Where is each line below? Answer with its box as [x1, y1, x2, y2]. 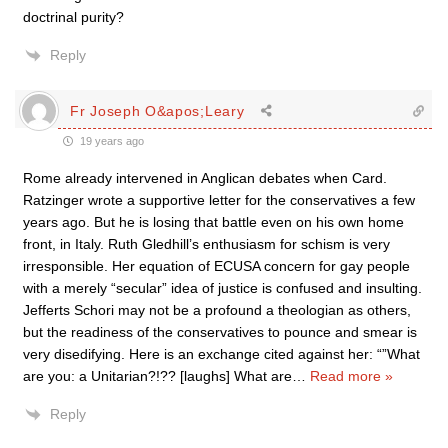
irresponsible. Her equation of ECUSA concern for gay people [23, 258, 410, 275]
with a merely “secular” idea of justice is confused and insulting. [23, 280, 422, 297]
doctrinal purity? [23, 9, 124, 26]
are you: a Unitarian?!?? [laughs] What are [23, 368, 292, 385]
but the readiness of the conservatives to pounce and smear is [23, 324, 417, 341]
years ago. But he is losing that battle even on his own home [23, 214, 404, 231]
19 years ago [77, 135, 144, 148]
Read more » [310, 368, 393, 385]
